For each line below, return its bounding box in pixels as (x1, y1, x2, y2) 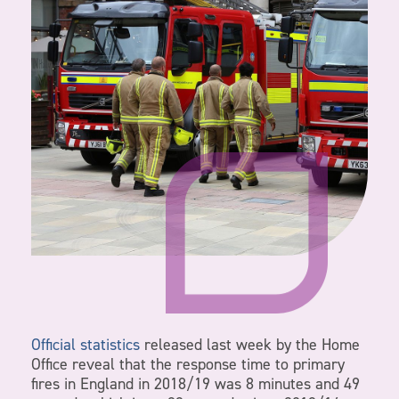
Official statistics (31, 334, 140, 356)
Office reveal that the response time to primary (31, 354, 345, 376)
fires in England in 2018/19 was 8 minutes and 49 (31, 373, 360, 395)
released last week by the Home (140, 334, 360, 356)
